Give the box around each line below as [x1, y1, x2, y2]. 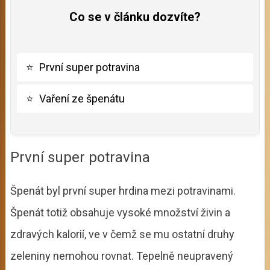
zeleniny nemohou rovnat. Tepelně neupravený [10, 249, 233, 262]
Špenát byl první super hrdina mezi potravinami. [10, 184, 236, 197]
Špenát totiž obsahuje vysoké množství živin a [10, 206, 230, 219]
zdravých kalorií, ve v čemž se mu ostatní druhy [10, 227, 234, 240]
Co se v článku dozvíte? [69, 9, 201, 24]
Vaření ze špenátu [39, 92, 125, 105]
